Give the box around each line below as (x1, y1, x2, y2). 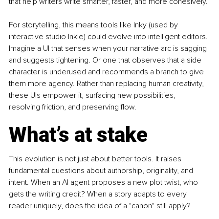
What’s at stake (9, 122, 148, 147)
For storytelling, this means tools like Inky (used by (9, 20, 180, 30)
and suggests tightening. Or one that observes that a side (9, 55, 203, 65)
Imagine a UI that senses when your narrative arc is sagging (9, 43, 209, 53)
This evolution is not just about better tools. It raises (9, 153, 183, 164)
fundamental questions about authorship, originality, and (9, 165, 195, 175)
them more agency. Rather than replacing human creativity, (9, 78, 206, 88)
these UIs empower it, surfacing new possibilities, (9, 90, 177, 100)
